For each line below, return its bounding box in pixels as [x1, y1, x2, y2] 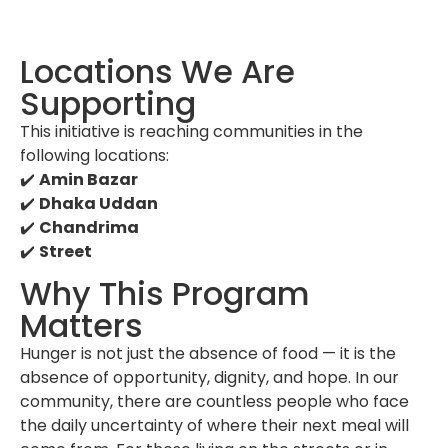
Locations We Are [20, 48, 295, 94]
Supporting [20, 80, 196, 126]
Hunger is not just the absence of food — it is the [20, 341, 396, 365]
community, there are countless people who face [20, 389, 409, 413]
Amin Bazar [39, 167, 138, 191]
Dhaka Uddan [39, 191, 158, 215]
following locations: [20, 143, 169, 167]
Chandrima [39, 215, 139, 239]
